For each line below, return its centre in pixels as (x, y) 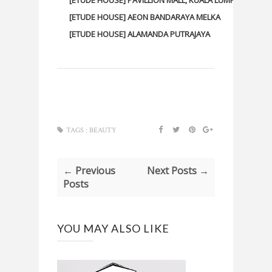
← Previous (89, 170)
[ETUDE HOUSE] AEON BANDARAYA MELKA (145, 17)
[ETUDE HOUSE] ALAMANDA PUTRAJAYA (140, 34)
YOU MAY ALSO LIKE (113, 228)
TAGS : (77, 130)
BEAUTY (103, 130)
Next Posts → (178, 170)
